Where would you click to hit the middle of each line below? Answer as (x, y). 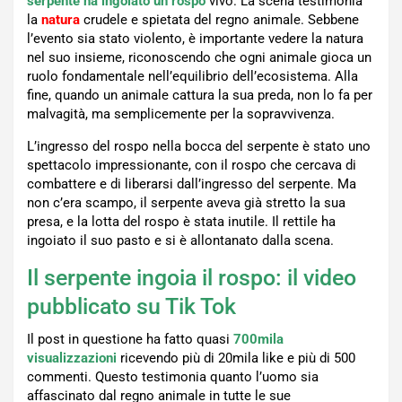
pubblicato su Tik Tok (131, 306)
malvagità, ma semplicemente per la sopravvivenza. (181, 114)
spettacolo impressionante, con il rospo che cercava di (192, 165)
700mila (258, 339)
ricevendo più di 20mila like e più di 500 (236, 358)
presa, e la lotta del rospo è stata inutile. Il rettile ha (181, 221)
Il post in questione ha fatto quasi (130, 339)
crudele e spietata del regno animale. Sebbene (221, 19)
